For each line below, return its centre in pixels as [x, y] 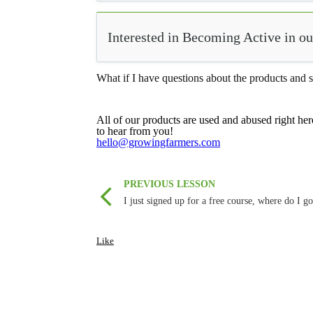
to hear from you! [135, 131]
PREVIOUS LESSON [169, 184]
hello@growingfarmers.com [158, 142]
